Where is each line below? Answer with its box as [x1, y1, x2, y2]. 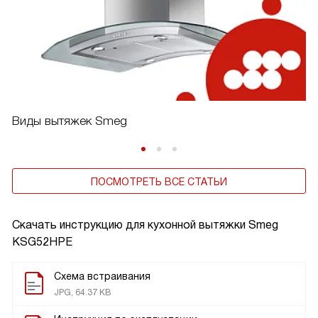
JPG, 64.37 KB [54, 287, 111, 297]
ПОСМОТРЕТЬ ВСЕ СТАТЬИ [91, 175, 227, 187]
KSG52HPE [12, 235, 72, 248]
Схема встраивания [54, 270, 150, 282]
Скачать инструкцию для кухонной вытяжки [12, 218, 248, 231]
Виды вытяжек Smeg [12, 114, 127, 128]
